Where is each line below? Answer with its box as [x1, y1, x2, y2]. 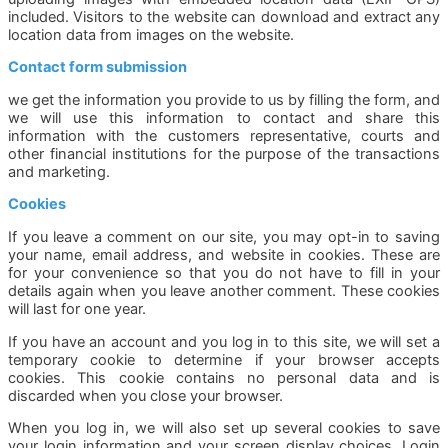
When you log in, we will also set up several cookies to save [8, 419, 440, 438]
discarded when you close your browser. [8, 386, 283, 405]
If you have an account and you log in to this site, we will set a [8, 332, 440, 351]
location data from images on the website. [8, 25, 294, 44]
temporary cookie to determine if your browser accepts [8, 350, 440, 369]
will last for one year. [8, 299, 146, 318]
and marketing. [8, 162, 110, 181]
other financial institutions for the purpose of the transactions [8, 144, 440, 163]
